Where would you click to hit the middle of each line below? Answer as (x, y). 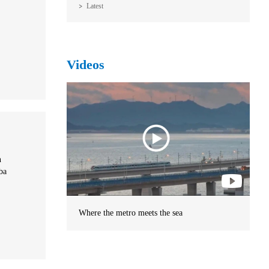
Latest (95, 6)
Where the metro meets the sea (131, 213)
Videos (86, 65)
